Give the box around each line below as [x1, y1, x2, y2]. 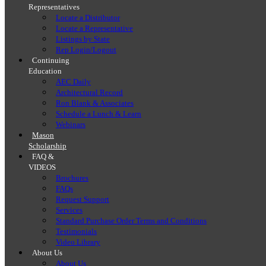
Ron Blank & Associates [56, 99, 134, 107]
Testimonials [56, 227, 97, 236]
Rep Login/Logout [56, 46, 116, 54]
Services [56, 206, 83, 214]
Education [28, 67, 62, 75]
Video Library [56, 238, 100, 246]
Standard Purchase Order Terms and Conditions [56, 217, 207, 225]
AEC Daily [56, 78, 91, 86]
